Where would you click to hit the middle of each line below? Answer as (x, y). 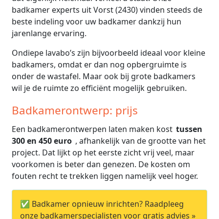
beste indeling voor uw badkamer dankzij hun (97, 21)
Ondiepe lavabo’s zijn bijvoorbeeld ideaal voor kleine (109, 53)
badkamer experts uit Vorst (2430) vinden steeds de (107, 10)
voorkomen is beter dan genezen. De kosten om (101, 164)
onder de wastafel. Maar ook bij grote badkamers (104, 76)
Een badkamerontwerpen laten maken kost (93, 129)
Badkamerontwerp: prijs (75, 110)
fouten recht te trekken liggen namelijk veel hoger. (105, 176)
